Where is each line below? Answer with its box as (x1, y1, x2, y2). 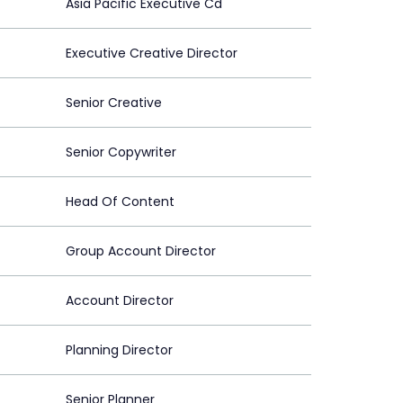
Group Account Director (66, 242, 216, 261)
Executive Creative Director (66, 44, 237, 63)
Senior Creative (66, 94, 162, 112)
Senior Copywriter (66, 143, 176, 162)
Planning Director (66, 341, 173, 360)
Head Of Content (66, 193, 175, 211)
